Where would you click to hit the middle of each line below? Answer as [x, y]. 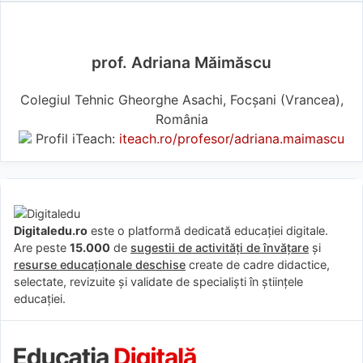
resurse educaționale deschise [100, 265]
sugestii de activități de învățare [220, 248]
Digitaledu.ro [51, 231]
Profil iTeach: [75, 139]
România [181, 120]
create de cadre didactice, [258, 265]
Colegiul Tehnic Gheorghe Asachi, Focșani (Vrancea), [181, 100]
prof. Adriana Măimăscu [181, 63]
